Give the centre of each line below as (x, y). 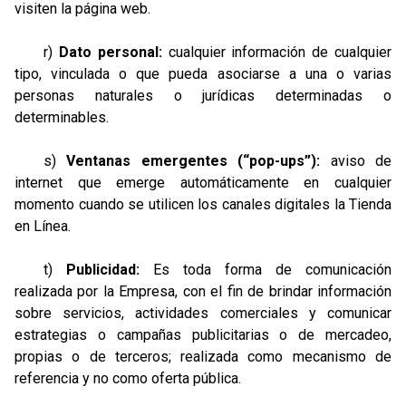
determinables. (62, 117)
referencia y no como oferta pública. (128, 378)
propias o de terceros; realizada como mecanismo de (203, 357)
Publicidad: (103, 270)
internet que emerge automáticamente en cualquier (203, 183)
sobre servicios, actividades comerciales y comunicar (203, 313)
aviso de (356, 161)
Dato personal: (110, 52)
